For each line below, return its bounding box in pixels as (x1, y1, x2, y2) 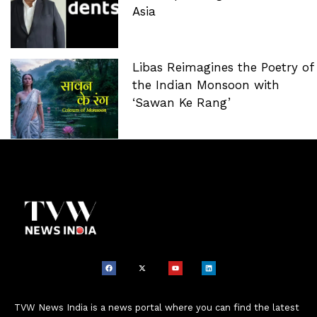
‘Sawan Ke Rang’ (132, 95, 231, 110)
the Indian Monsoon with (132, 77, 279, 92)
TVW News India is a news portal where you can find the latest (14, 302, 299, 313)
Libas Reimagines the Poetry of (132, 59, 313, 74)
